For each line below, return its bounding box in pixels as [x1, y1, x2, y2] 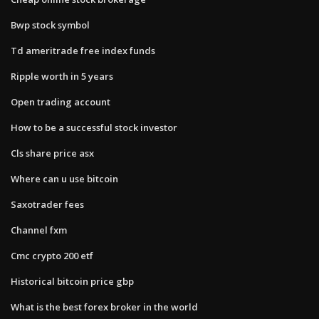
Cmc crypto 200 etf [11, 249, 93, 262]
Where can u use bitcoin [11, 172, 118, 185]
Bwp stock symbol [11, 18, 90, 31]
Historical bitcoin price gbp [11, 274, 134, 288]
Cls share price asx [11, 146, 94, 159]
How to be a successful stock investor [11, 120, 177, 134]
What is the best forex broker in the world [11, 300, 198, 313]
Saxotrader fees [11, 197, 84, 211]
